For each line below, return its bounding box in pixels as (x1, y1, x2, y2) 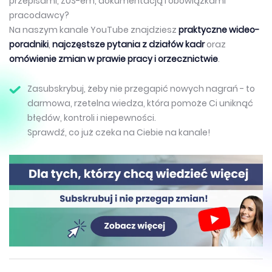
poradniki (9, 38, 49, 50)
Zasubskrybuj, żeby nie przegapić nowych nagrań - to (27, 82, 255, 95)
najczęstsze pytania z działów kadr (52, 38, 206, 50)
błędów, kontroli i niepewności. (27, 111, 156, 124)
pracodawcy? (9, 8, 71, 21)
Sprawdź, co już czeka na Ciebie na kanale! (27, 126, 210, 138)
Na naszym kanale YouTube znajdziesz (9, 23, 178, 36)
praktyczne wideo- (178, 23, 259, 36)
